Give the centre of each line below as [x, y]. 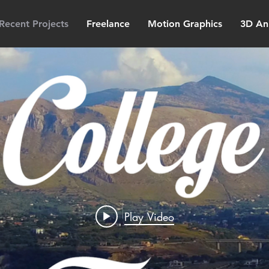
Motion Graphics [185, 24]
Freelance [108, 24]
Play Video [149, 217]
